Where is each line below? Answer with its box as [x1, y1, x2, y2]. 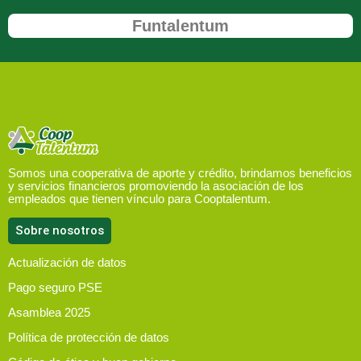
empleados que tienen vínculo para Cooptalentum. [8, 191, 271, 205]
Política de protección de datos [8, 330, 169, 344]
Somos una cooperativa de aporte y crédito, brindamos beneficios [8, 165, 352, 180]
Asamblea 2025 [8, 305, 90, 319]
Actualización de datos [8, 255, 127, 269]
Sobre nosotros [15, 222, 104, 238]
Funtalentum [132, 16, 229, 35]
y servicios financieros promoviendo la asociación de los [8, 178, 304, 193]
